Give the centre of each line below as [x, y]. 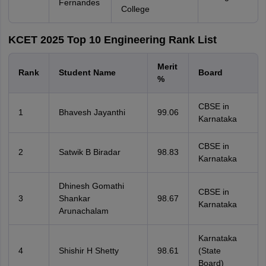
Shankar [74, 198]
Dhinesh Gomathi [91, 186]
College [135, 9]
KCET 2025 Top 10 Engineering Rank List [112, 40]
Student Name [87, 72]
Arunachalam [83, 211]
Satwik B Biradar [89, 152]
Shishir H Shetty [88, 251]
